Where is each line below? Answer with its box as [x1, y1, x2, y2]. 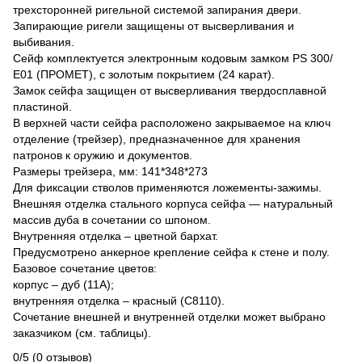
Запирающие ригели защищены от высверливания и [13, 19, 294, 33]
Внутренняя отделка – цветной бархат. [13, 229, 218, 243]
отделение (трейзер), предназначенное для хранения [13, 133, 301, 146]
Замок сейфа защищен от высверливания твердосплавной [13, 84, 326, 98]
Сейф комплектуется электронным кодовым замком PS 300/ [13, 52, 333, 65]
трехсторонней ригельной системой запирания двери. [13, 3, 301, 17]
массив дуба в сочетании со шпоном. [13, 213, 211, 227]
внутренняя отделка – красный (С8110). [13, 294, 225, 308]
